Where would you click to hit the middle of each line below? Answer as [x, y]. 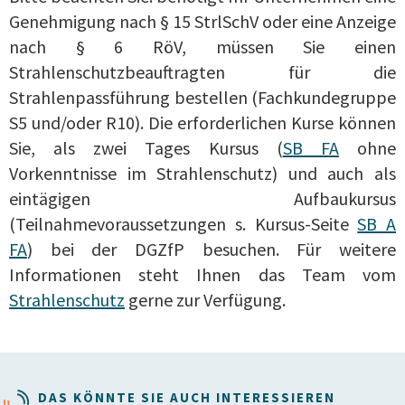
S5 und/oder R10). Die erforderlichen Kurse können [202, 122]
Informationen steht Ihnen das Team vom [202, 274]
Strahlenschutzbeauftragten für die [202, 71]
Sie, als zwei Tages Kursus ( [146, 147]
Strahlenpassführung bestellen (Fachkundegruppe [202, 97]
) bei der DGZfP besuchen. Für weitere [212, 249]
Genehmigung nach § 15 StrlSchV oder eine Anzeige [202, 21]
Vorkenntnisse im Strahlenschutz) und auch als [202, 173]
